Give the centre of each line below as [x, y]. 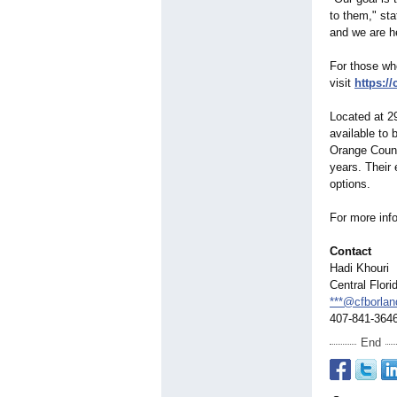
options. [350, 184]
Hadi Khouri [359, 269]
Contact [350, 252]
